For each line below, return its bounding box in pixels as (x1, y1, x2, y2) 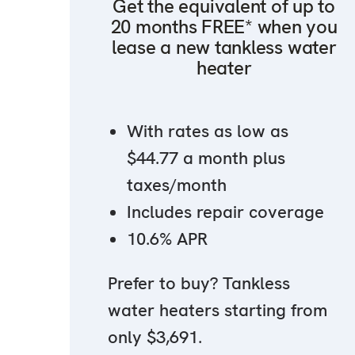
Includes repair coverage (127, 200, 324, 224)
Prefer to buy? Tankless (108, 272, 290, 296)
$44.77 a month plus (127, 147, 285, 170)
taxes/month (127, 174, 227, 197)
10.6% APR (127, 227, 208, 251)
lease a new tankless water (111, 35, 337, 60)
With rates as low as (127, 120, 288, 143)
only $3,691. (108, 326, 202, 349)
